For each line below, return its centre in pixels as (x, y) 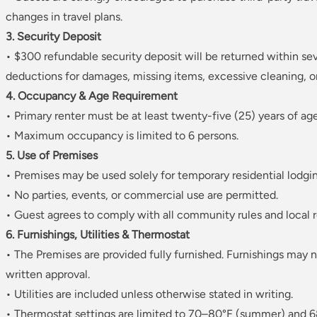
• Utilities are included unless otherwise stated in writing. (149, 294)
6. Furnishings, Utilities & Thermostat (98, 235)
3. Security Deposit (53, 37)
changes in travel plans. (64, 17)
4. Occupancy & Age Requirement (92, 96)
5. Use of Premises (52, 156)
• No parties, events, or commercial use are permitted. (142, 195)
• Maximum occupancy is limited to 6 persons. (122, 136)
